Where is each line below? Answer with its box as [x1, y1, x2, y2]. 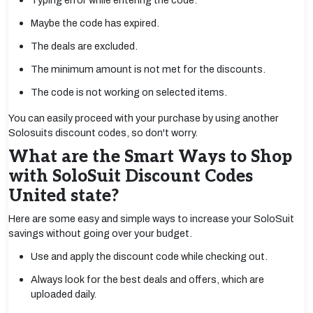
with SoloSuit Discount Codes [8, 166, 253, 187]
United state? [8, 186, 119, 206]
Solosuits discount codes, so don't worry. [8, 127, 198, 138]
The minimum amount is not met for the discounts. [31, 64, 265, 75]
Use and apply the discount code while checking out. [31, 251, 268, 262]
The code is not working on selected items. [31, 87, 227, 98]
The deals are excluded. [31, 41, 138, 52]
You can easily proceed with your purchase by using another [8, 112, 279, 124]
